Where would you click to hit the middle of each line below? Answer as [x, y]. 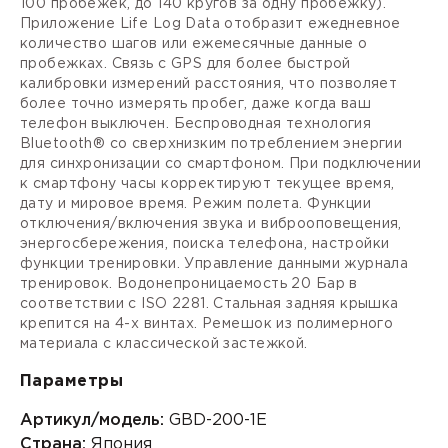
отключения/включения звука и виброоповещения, [211, 223]
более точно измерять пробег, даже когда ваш [196, 103]
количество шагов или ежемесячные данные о [194, 43]
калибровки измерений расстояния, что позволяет [209, 83]
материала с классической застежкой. [164, 343]
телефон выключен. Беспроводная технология [196, 123]
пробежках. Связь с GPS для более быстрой [185, 63]
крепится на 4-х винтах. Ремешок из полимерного [207, 323]
